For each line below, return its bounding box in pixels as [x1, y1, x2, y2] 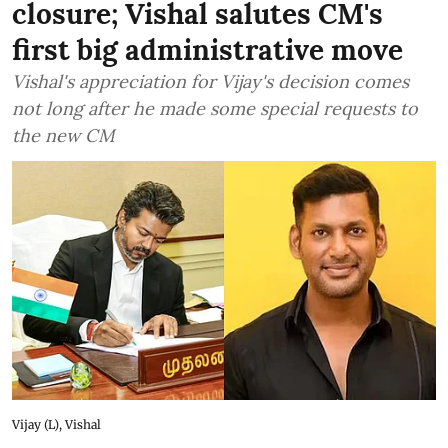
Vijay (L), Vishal [12, 416, 101, 432]
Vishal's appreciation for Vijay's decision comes [12, 70, 409, 93]
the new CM [12, 124, 115, 147]
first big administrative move [12, 32, 403, 68]
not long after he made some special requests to [12, 97, 418, 120]
